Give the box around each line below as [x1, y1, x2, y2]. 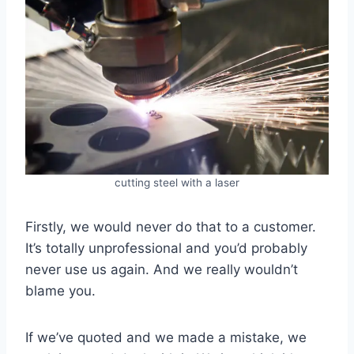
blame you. [25, 283, 96, 299]
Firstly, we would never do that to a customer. [25, 219, 316, 235]
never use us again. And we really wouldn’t [25, 262, 298, 278]
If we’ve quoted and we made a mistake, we [25, 330, 307, 346]
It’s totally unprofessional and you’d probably [25, 240, 307, 257]
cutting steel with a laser [115, 176, 239, 190]
